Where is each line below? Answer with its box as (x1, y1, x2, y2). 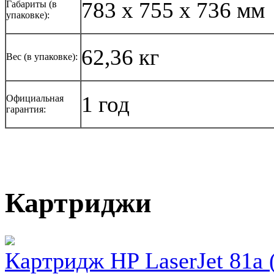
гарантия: (6, 103, 46, 114)
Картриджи (5, 187, 152, 219)
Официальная (6, 92, 64, 103)
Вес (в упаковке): (6, 51, 78, 62)
